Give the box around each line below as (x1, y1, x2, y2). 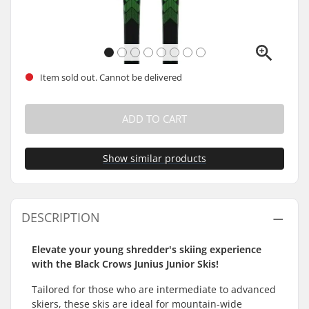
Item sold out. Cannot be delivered (38, 71, 182, 83)
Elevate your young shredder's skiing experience (32, 242, 261, 256)
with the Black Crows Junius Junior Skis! (32, 257, 219, 270)
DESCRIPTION (21, 208, 100, 226)
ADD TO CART (122, 111, 187, 126)
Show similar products (103, 151, 206, 165)
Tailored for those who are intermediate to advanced (32, 282, 276, 296)
